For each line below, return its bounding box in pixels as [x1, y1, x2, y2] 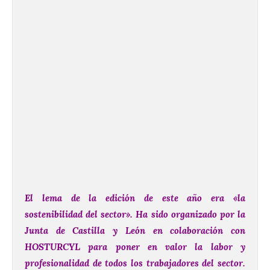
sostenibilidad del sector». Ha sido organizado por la [25, 209, 245, 221]
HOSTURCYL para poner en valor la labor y [25, 241, 245, 253]
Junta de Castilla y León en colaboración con [25, 225, 245, 237]
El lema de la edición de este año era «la [25, 192, 245, 204]
